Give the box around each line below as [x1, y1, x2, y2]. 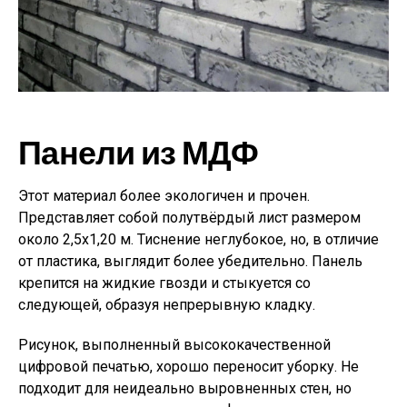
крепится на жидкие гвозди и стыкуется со [18, 274, 311, 293]
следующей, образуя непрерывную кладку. [18, 296, 315, 314]
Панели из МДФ [18, 132, 259, 172]
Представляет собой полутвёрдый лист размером [18, 209, 361, 227]
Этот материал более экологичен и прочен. [18, 187, 310, 205]
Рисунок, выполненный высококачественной [18, 336, 331, 354]
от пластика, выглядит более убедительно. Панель [18, 253, 362, 271]
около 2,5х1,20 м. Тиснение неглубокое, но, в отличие [18, 231, 379, 249]
